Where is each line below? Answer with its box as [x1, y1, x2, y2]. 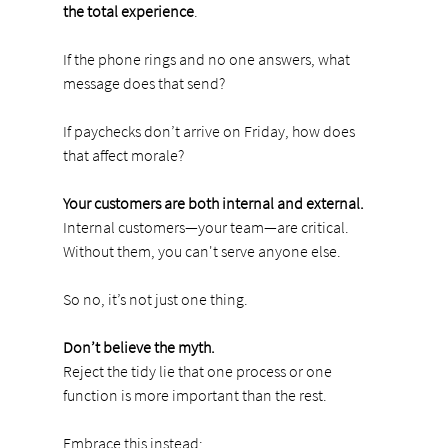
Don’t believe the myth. [62, 336, 215, 357]
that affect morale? [62, 144, 184, 165]
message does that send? [62, 72, 225, 93]
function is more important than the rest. [62, 384, 327, 405]
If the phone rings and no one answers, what [62, 48, 353, 69]
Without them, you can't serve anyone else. [62, 240, 341, 261]
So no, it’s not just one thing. [62, 288, 248, 309]
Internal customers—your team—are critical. [62, 216, 352, 237]
